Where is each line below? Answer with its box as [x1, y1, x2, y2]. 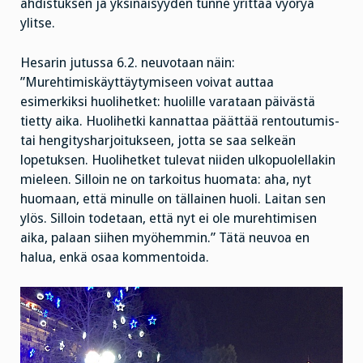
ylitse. [20, 15, 55, 31]
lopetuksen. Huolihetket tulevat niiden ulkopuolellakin [20, 152, 335, 168]
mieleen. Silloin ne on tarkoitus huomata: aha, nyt [20, 171, 311, 187]
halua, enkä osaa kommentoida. [20, 249, 209, 265]
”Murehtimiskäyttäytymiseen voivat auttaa [20, 74, 274, 90]
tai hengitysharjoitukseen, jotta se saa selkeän [20, 132, 296, 148]
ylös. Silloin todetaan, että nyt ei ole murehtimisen [20, 210, 317, 226]
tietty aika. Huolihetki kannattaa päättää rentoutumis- [20, 113, 340, 129]
